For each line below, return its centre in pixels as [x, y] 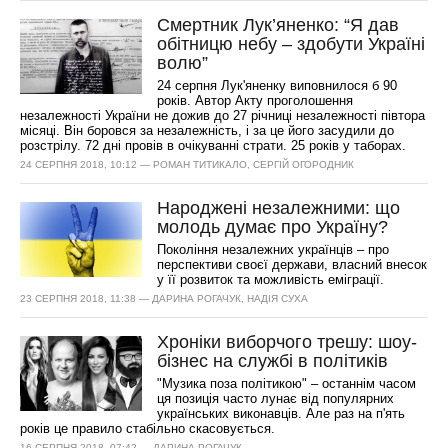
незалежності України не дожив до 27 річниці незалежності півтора [223, 115]
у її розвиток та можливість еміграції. [271, 279]
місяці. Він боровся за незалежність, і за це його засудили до [207, 130]
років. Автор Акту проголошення [255, 100]
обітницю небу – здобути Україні [291, 44]
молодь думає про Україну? [273, 227]
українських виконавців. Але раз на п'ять [281, 413]
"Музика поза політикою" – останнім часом [287, 383]
